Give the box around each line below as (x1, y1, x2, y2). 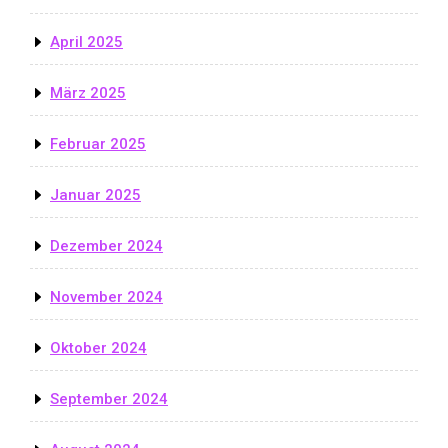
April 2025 (50, 32, 123, 51)
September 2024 (50, 389, 168, 408)
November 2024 (50, 287, 163, 306)
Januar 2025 (50, 185, 141, 204)
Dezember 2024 (50, 236, 163, 255)
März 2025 (50, 83, 126, 102)
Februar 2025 (50, 134, 146, 153)
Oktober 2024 (50, 338, 147, 357)
